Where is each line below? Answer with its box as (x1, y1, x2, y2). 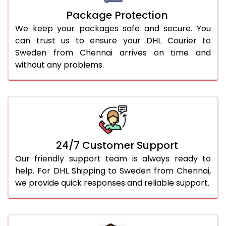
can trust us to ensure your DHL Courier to (15, 34, 211, 46)
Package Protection (66, 8, 168, 22)
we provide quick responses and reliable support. (15, 177, 209, 189)
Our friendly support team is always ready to (15, 152, 211, 164)
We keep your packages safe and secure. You (15, 22, 211, 34)
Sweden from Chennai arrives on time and (15, 46, 211, 59)
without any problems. (15, 59, 104, 71)
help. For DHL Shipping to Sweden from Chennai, (15, 164, 211, 177)
